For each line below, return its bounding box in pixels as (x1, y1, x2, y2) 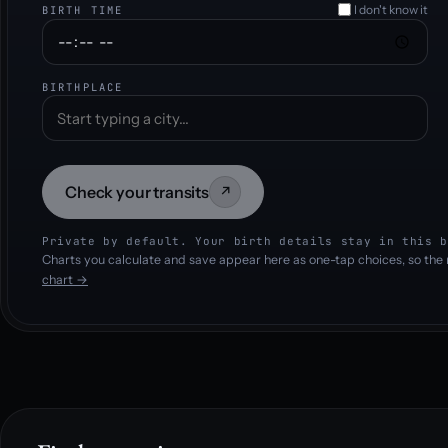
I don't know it (354, 2, 429, 17)
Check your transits (65, 181, 209, 202)
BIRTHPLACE (42, 80, 123, 94)
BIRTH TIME (42, 2, 123, 17)
